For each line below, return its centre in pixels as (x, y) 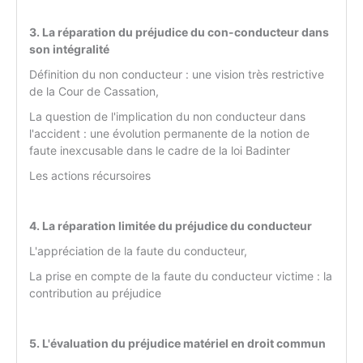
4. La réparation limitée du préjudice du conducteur (171, 226)
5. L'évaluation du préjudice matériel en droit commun (177, 344)
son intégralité (69, 49)
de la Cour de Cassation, (94, 92)
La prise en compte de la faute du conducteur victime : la (181, 276)
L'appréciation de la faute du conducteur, (138, 251)
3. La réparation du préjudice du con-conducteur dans (179, 32)
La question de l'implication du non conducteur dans (167, 117)
